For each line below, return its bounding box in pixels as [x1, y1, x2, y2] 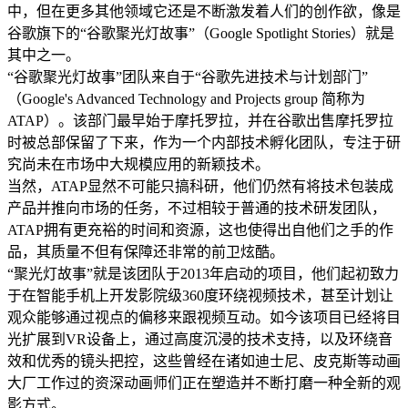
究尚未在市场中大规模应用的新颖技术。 [7, 156, 270, 172]
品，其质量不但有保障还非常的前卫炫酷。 [7, 243, 284, 260]
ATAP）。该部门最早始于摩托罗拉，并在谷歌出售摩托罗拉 [7, 112, 393, 128]
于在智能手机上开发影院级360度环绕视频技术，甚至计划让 [7, 287, 393, 303]
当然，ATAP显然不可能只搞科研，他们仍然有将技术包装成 [7, 178, 393, 194]
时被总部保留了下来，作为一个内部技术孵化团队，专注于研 [7, 134, 401, 150]
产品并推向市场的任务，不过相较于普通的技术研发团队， [7, 199, 386, 216]
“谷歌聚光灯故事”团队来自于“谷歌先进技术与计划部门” [7, 68, 368, 85]
